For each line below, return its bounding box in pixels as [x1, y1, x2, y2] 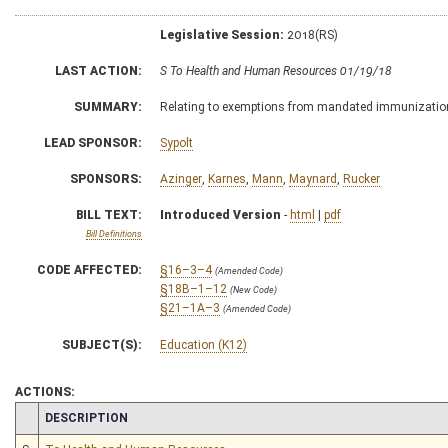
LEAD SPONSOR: [44, 135, 142, 150]
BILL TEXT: [76, 207, 142, 222]
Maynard [289, 171, 337, 186]
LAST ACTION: [55, 63, 142, 78]
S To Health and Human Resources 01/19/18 [160, 63, 392, 78]
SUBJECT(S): [62, 337, 142, 352]
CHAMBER [21, 409, 81, 424]
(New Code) [230, 284, 277, 295]
